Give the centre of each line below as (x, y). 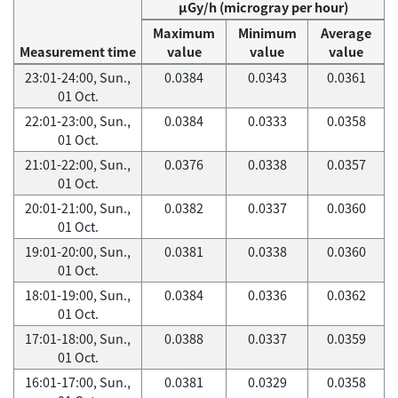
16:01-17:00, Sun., (78, 382)
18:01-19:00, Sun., (78, 295)
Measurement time (78, 52)
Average (346, 33)
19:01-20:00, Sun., (78, 251)
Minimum (267, 33)
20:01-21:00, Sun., (78, 208)
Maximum (184, 33)
